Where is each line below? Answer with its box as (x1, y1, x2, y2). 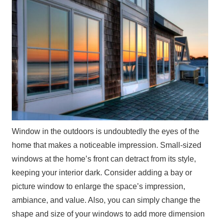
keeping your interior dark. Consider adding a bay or (12, 168, 192, 177)
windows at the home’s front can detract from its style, (12, 154, 196, 163)
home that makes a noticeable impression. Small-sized (12, 140, 201, 149)
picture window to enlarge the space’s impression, (12, 182, 185, 191)
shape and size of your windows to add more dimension (12, 209, 205, 218)
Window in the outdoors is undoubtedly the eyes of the (12, 127, 199, 136)
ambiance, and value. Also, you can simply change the (12, 195, 200, 204)
